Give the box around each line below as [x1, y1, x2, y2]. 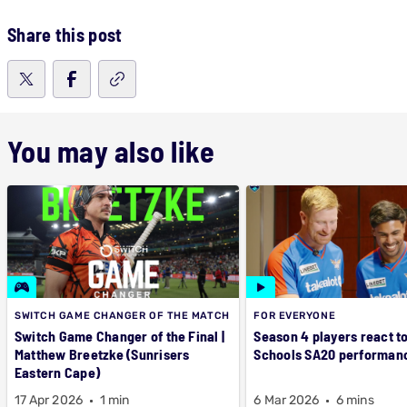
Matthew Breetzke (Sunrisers [15, 345, 190, 362]
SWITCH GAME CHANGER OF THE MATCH [15, 310, 230, 322]
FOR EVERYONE [253, 310, 336, 322]
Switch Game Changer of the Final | [15, 327, 225, 344]
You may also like [7, 134, 215, 168]
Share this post [7, 24, 123, 45]
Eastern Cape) [15, 363, 101, 381]
